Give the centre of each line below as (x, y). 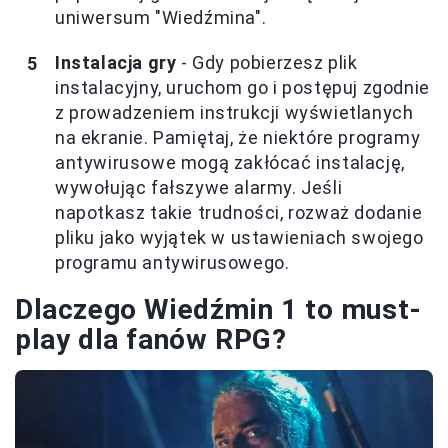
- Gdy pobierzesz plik (267, 63)
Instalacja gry (116, 63)
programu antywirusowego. (172, 263)
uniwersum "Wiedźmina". (161, 18)
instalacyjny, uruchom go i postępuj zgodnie (242, 88)
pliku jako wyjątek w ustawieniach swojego (239, 238)
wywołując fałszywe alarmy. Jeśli (199, 188)
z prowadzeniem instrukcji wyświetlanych (234, 113)
